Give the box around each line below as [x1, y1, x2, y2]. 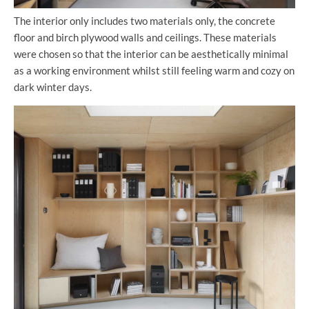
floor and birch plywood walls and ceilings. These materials [14, 31, 277, 44]
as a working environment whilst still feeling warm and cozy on [14, 64, 295, 77]
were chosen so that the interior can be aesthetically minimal [14, 48, 288, 61]
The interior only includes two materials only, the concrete [14, 14, 275, 28]
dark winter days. [14, 81, 92, 94]
